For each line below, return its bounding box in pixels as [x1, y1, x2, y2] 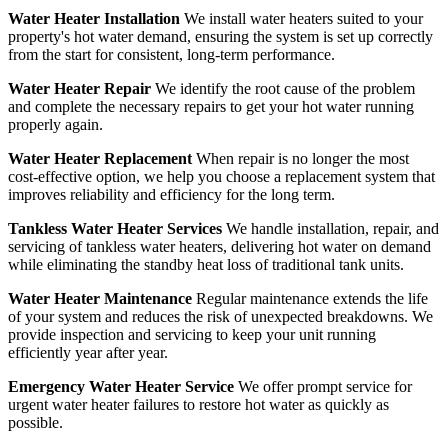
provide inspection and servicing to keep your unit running [8, 325, 376, 343]
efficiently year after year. [8, 343, 168, 361]
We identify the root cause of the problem [151, 79, 415, 97]
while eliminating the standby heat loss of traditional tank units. [8, 255, 404, 273]
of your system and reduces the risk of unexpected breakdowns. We [8, 307, 433, 325]
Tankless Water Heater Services [8, 219, 222, 237]
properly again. [8, 115, 103, 133]
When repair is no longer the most [192, 149, 409, 167]
